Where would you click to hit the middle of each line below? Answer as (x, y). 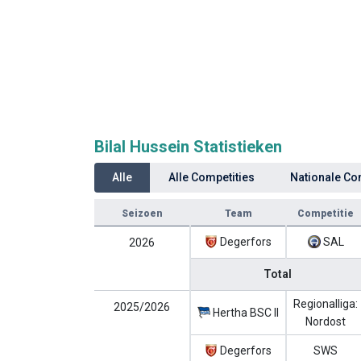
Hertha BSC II (245, 313)
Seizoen (142, 214)
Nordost (326, 322)
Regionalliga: (326, 304)
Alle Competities (211, 177)
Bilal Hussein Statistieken (188, 147)
